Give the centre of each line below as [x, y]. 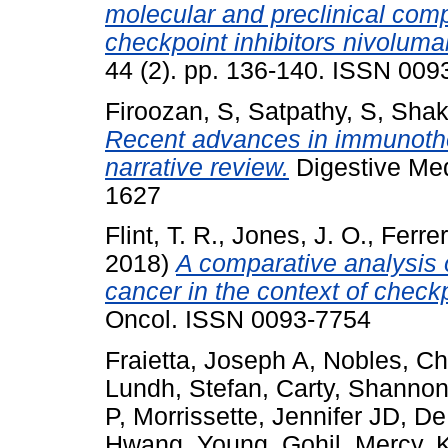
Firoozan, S [169, 111]
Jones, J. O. [299, 236]
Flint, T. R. [161, 236]
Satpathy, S [312, 111]
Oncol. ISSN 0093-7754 [238, 320]
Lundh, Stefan [183, 389]
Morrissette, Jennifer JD [266, 417]
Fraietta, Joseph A [207, 361]
